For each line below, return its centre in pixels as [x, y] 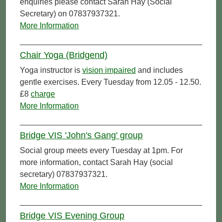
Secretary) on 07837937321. [70, 13]
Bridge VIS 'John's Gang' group [81, 135]
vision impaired [109, 70]
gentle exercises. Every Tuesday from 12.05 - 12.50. [111, 82]
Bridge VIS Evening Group [72, 215]
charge [43, 94]
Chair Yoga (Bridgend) [64, 55]
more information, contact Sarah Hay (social [96, 162]
